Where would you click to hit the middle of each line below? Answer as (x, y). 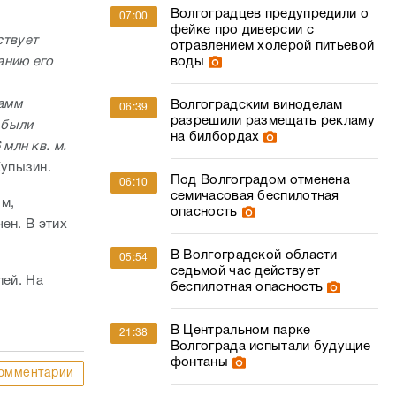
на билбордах (215, 137)
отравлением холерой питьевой (272, 46)
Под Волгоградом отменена (260, 180)
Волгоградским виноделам (256, 105)
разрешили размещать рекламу (272, 121)
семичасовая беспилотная (255, 196)
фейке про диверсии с (242, 30)
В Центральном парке (240, 331)
